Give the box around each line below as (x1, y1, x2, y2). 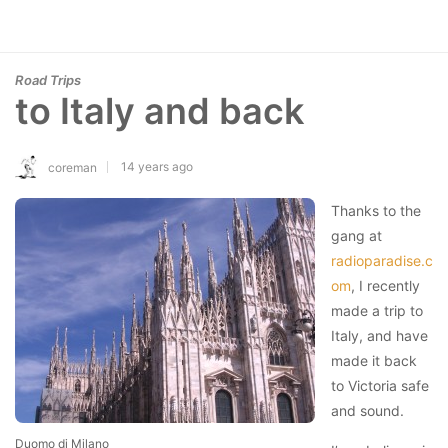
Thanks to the (331, 201, 421, 219)
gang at (331, 226, 382, 244)
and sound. (331, 401, 404, 419)
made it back (331, 351, 417, 369)
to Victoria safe (331, 376, 429, 394)
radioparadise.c (331, 251, 433, 269)
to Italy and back (15, 89, 304, 133)
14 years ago (121, 158, 193, 174)
